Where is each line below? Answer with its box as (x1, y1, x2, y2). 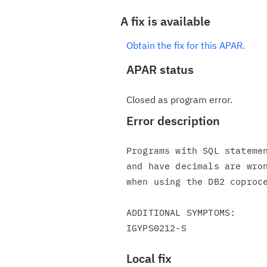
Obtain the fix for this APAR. (126, 39, 245, 51)
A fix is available (120, 13, 210, 29)
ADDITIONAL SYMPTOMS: (126, 207, 236, 218)
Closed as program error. (126, 94, 232, 105)
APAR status (126, 61, 194, 77)
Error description (126, 113, 220, 129)
